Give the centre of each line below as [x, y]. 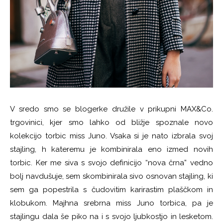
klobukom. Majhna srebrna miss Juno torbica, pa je [111, 203]
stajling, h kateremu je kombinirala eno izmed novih [111, 149]
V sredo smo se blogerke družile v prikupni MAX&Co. [111, 109]
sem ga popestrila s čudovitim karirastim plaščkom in [111, 189]
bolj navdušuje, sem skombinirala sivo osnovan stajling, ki [111, 176]
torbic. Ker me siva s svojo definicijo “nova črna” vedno [111, 163]
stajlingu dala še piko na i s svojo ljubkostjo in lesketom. [111, 216]
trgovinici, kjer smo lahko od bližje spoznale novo [111, 122]
